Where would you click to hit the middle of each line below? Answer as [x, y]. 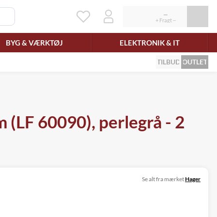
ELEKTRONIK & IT [149, 42]
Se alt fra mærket [163, 179]
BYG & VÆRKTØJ [35, 42]
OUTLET [195, 62]
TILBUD [169, 62]
